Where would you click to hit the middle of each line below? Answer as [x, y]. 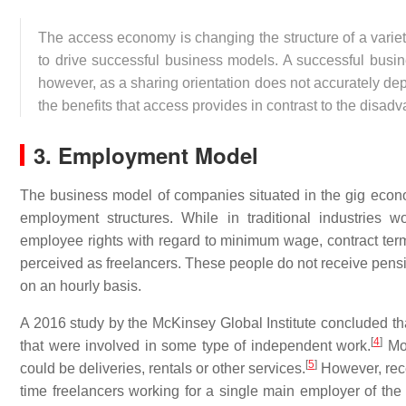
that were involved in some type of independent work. [195, 346]
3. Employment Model [146, 155]
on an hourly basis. [81, 286]
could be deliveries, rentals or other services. [163, 368]
